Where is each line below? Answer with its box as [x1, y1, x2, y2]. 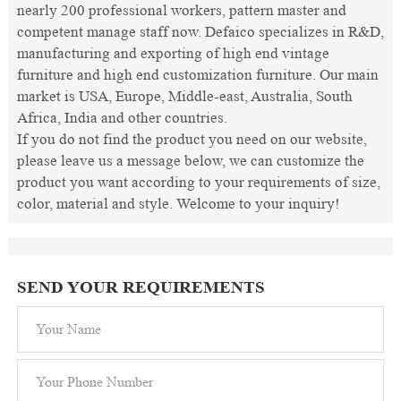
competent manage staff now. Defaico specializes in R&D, [16, 22, 384, 40]
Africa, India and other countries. [16, 108, 227, 126]
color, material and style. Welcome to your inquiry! [16, 194, 340, 212]
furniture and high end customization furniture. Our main [16, 65, 379, 83]
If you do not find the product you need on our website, [16, 130, 367, 148]
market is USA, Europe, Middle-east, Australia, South [16, 87, 353, 105]
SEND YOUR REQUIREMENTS [16, 277, 265, 296]
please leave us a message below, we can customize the [16, 151, 364, 169]
